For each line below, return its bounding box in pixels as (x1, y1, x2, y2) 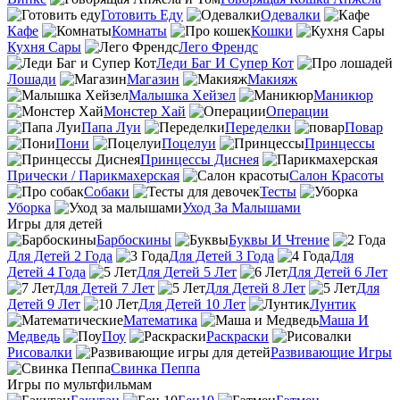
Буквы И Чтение (229, 232, 329, 247)
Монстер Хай (104, 104, 186, 119)
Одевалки (261, 7, 321, 22)
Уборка (7, 200, 51, 215)
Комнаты (112, 23, 167, 38)
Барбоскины (96, 232, 171, 247)
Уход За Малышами (182, 200, 301, 215)
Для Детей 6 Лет (287, 264, 387, 279)
